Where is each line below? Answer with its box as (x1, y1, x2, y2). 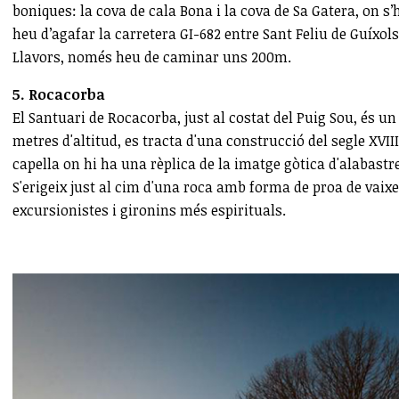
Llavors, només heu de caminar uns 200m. (12, 47, 291, 68)
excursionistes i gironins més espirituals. (12, 200, 286, 221)
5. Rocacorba (12, 85, 105, 105)
